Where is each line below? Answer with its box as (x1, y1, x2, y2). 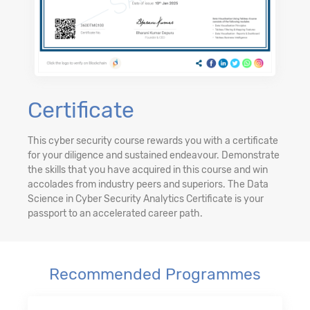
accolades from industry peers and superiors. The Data (28, 179, 268, 191)
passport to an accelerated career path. (28, 208, 203, 220)
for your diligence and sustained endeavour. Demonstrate (28, 149, 280, 162)
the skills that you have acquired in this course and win (28, 164, 268, 176)
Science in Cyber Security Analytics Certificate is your (28, 193, 264, 206)
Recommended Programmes (49, 264, 261, 284)
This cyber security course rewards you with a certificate (28, 135, 278, 147)
